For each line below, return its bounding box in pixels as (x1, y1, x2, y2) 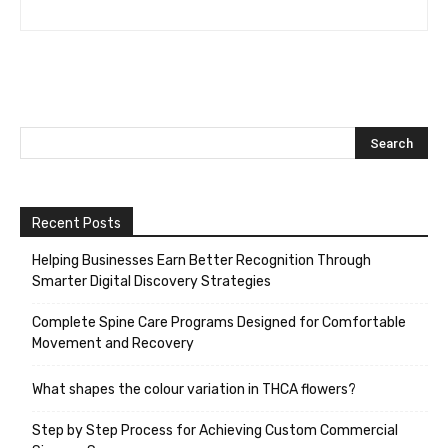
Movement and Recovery (32, 335, 194, 353)
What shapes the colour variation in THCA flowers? (32, 381, 356, 399)
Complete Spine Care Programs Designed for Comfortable (32, 314, 406, 332)
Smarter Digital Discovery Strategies (32, 273, 271, 291)
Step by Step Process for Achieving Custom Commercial (32, 422, 398, 440)
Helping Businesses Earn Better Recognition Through (32, 252, 371, 270)
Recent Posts (32, 215, 121, 233)
